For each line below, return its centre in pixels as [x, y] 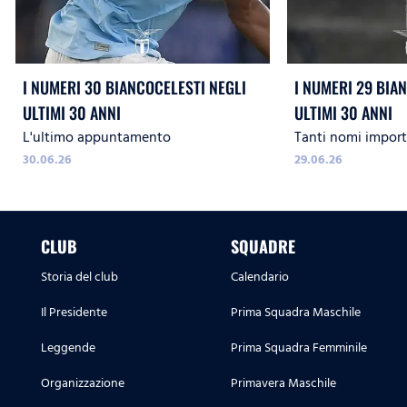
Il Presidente [74, 313]
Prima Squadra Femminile [299, 348]
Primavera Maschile [283, 383]
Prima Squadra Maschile [296, 313]
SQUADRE [263, 247]
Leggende [68, 348]
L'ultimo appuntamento [97, 138]
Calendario [260, 277]
